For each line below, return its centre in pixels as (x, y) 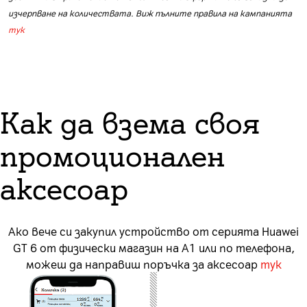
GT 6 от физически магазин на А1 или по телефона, (153, 248)
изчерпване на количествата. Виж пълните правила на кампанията (150, 13)
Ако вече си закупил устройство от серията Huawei (153, 231)
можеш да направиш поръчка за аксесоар (143, 264)
